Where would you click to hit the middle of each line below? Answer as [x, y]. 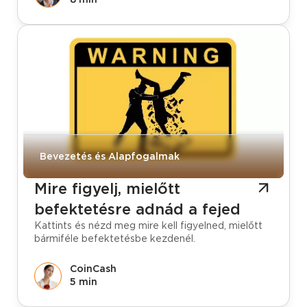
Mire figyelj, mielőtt [107, 189]
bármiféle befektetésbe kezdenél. [115, 239]
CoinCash [93, 269]
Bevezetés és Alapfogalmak [110, 157]
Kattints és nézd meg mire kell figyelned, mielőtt [148, 226]
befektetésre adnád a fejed [137, 209]
